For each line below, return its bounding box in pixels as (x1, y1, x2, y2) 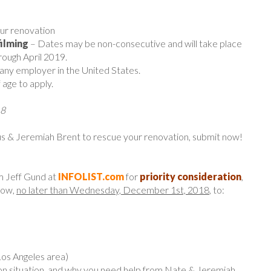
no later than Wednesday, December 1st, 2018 (16, 183, 209, 195)
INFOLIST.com (58, 170, 124, 182)
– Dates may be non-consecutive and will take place (28, 37, 242, 49)
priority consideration (140, 170, 241, 182)
